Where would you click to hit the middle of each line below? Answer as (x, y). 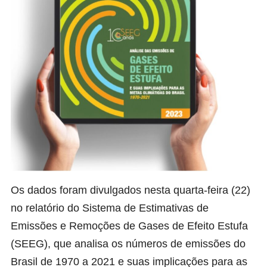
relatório (45, 208)
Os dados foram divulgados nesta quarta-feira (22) (131, 190)
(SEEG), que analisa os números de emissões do (128, 244)
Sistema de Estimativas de (145, 208)
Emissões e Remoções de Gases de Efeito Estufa (129, 226)
